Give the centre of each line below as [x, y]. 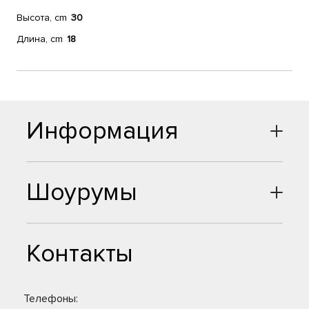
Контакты [80, 254]
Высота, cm [42, 18]
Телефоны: [51, 299]
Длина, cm [40, 39]
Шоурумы [82, 192]
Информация [102, 131]
